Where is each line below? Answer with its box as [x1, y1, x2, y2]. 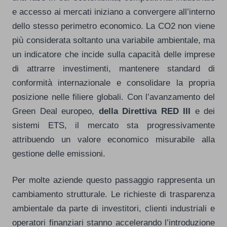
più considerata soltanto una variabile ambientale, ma [12, 34, 215, 45]
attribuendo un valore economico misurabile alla [12, 134, 215, 144]
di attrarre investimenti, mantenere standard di [12, 63, 215, 73]
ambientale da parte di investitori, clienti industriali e [12, 203, 215, 213]
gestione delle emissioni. [12, 148, 105, 159]
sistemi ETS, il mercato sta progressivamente [12, 120, 215, 130]
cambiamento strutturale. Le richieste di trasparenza [12, 188, 215, 199]
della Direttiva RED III [98, 105, 191, 116]
